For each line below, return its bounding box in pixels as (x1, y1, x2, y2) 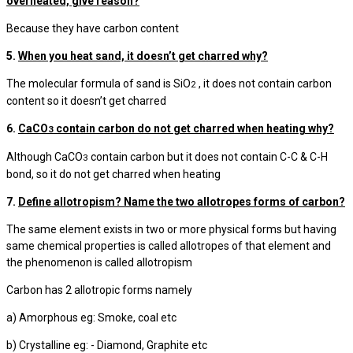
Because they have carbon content (6, 22, 179, 35)
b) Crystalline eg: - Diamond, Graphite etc (6, 339, 207, 351)
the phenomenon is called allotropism (6, 256, 192, 269)
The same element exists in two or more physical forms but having (6, 223, 336, 236)
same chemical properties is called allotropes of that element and (6, 240, 331, 252)
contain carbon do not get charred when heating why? (56, 122, 334, 135)
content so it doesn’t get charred (6, 95, 166, 107)
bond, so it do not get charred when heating (6, 168, 221, 180)
